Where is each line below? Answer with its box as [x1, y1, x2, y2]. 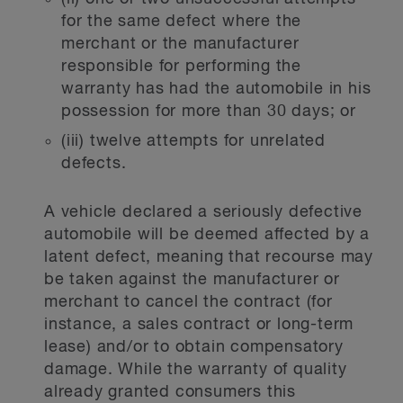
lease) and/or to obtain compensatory [44, 339, 344, 355]
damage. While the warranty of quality [44, 362, 347, 378]
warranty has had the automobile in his [61, 81, 372, 97]
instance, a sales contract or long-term [44, 317, 354, 333]
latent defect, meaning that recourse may [44, 249, 373, 265]
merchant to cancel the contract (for [44, 294, 333, 310]
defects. [61, 156, 127, 172]
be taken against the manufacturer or [44, 272, 340, 288]
